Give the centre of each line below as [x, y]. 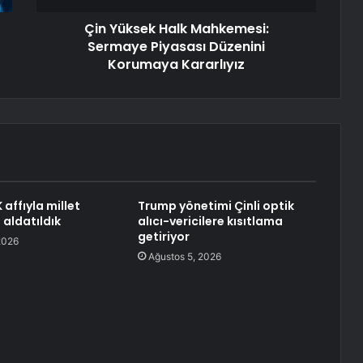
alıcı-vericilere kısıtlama [210, 222]
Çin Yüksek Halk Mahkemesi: [176, 29]
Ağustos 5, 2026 [184, 257]
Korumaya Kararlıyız [176, 65]
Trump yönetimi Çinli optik [216, 206]
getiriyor [163, 237]
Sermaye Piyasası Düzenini [176, 47]
